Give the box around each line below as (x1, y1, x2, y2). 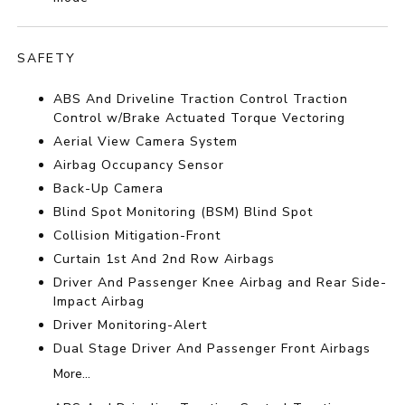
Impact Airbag (53, 293, 146, 311)
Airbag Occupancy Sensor (53, 156, 225, 174)
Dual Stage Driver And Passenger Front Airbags (53, 340, 372, 358)
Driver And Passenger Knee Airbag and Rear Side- (53, 274, 388, 292)
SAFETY (17, 50, 77, 68)
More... (53, 365, 91, 383)
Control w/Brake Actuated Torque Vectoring (53, 109, 346, 127)
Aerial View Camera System (53, 133, 239, 151)
